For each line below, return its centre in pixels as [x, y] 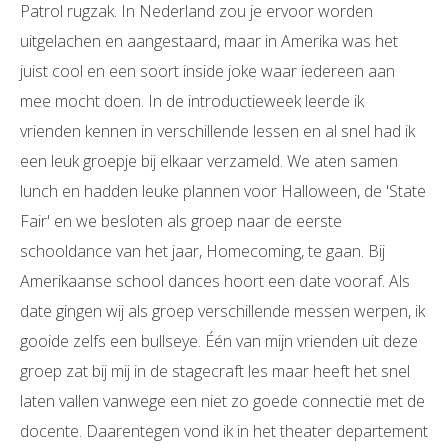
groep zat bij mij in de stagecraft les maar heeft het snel [215, 371]
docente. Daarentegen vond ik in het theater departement [224, 431]
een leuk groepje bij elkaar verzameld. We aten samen [209, 161]
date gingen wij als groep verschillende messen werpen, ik [222, 311]
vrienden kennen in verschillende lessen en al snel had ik [217, 131]
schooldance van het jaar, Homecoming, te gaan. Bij [202, 251]
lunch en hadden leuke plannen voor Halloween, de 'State [223, 191]
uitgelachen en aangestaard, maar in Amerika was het [209, 41]
